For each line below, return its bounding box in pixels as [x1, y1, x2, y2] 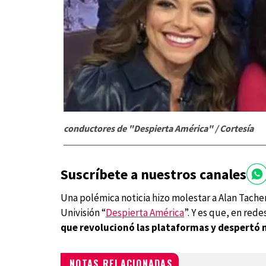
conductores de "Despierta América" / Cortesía [64, 122, 254, 135]
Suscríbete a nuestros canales [61, 164, 246, 183]
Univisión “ [61, 206, 106, 220]
